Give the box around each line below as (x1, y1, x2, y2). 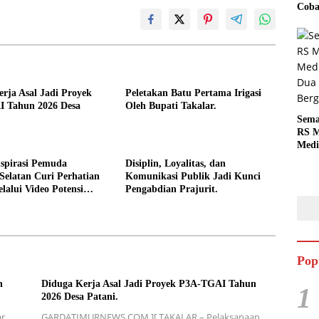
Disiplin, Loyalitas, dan (125, 158, 226, 169)
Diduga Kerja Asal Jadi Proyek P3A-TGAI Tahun (41, 278, 256, 290)
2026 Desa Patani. (41, 291, 118, 303)
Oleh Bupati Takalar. (125, 100, 216, 112)
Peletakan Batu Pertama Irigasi (125, 88, 261, 99)
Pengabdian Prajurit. (125, 184, 218, 195)
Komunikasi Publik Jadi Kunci (125, 171, 261, 182)
